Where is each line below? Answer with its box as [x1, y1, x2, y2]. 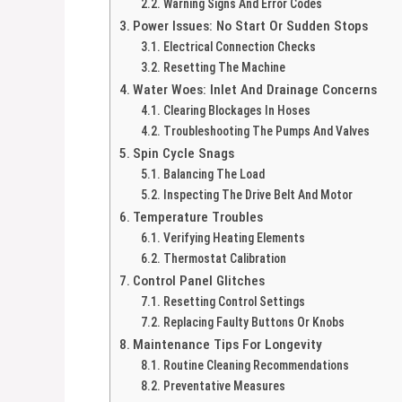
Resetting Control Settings [162, 293, 305, 309]
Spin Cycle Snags [133, 144, 235, 162]
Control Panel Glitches [133, 272, 266, 289]
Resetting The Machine [162, 59, 285, 74]
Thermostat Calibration [162, 250, 286, 266]
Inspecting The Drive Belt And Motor [162, 187, 353, 202]
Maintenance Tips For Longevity [133, 336, 323, 353]
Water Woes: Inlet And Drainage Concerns [133, 81, 378, 98]
